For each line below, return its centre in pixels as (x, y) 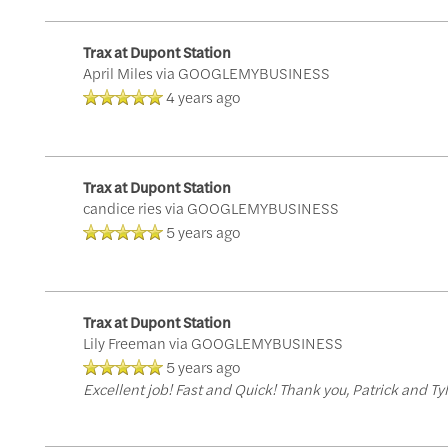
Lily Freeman (124, 342)
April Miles (117, 72)
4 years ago (202, 96)
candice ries (122, 207)
